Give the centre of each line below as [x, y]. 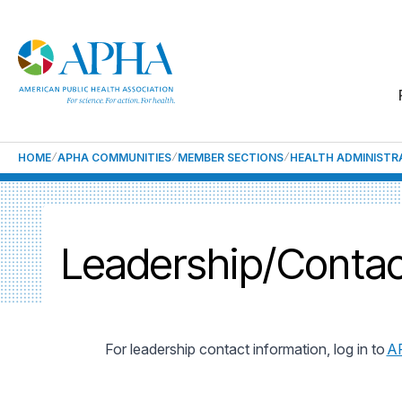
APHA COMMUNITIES [114, 157]
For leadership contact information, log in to [245, 349]
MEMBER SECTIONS [231, 157]
